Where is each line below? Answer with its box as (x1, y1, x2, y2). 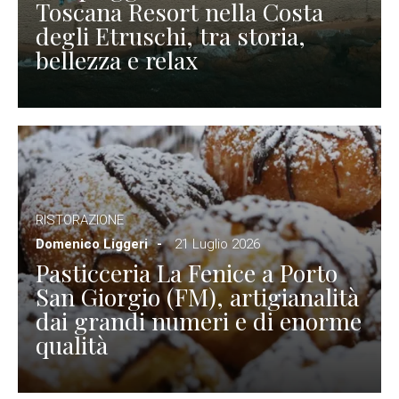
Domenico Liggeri (36, 235, 148, 252)
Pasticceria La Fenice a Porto (36, 256, 338, 289)
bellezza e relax (36, 43, 198, 76)
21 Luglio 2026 (175, 235, 260, 252)
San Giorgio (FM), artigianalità (36, 280, 359, 313)
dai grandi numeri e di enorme (36, 304, 362, 337)
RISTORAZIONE (36, 211, 124, 228)
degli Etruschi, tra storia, (36, 19, 305, 52)
